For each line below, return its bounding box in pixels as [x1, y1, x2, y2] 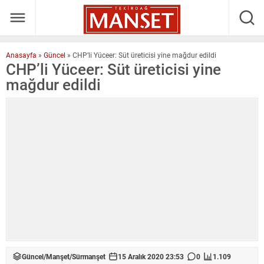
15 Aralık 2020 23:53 [118, 251, 184, 261]
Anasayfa [6, 50, 37, 60]
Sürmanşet [72, 251, 105, 261]
